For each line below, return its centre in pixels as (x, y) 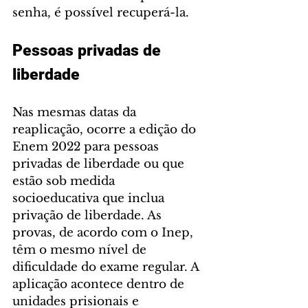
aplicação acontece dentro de (100, 284)
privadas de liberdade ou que (100, 164)
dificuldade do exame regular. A (107, 267)
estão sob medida (65, 181)
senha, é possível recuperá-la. (101, 12)
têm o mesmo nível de (81, 250)
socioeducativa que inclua (90, 198)
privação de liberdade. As (89, 215)
